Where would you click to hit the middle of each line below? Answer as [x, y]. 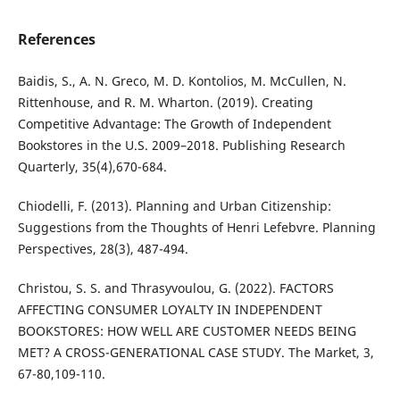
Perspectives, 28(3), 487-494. [103, 249]
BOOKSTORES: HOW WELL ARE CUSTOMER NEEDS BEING [187, 331]
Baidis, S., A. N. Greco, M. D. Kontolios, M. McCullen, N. [182, 81]
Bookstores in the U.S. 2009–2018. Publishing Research [181, 146]
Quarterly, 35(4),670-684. [92, 167]
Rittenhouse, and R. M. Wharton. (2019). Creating [165, 103]
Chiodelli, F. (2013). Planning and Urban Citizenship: [174, 206]
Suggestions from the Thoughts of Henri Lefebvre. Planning [196, 228]
